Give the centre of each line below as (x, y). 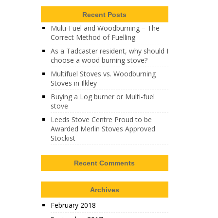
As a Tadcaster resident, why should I (109, 51)
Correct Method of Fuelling (93, 37)
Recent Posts (105, 15)
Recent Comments (105, 163)
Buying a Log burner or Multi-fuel (102, 97)
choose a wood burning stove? (99, 60)
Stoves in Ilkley (73, 83)
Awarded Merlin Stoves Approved (103, 129)
